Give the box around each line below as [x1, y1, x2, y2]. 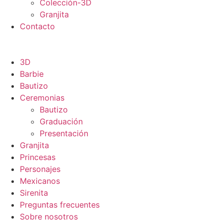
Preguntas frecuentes [20, 200, 100, 210]
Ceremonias [20, 93, 64, 103]
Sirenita [20, 188, 48, 198]
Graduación [40, 116, 83, 126]
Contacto [20, 21, 55, 31]
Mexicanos [20, 176, 60, 186]
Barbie [20, 69, 44, 79]
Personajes [20, 164, 60, 174]
